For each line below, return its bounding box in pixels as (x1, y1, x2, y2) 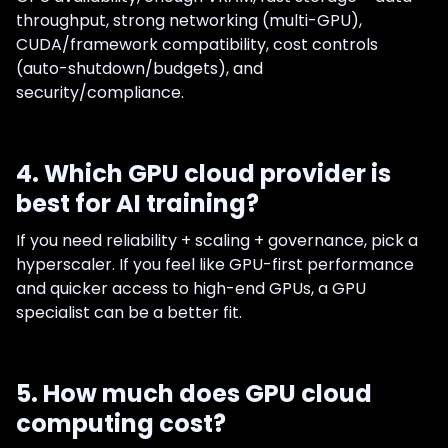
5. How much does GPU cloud (16, 376, 372, 410)
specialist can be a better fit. (16, 300, 242, 324)
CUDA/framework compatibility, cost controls (16, 32, 378, 56)
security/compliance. (16, 80, 184, 104)
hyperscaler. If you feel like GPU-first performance (16, 252, 414, 276)
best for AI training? (16, 186, 259, 220)
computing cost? (16, 406, 226, 440)
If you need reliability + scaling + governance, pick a (16, 228, 418, 252)
